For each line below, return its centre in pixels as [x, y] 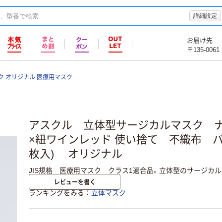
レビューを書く [75, 182]
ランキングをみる [56, 193]
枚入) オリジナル [76, 154]
